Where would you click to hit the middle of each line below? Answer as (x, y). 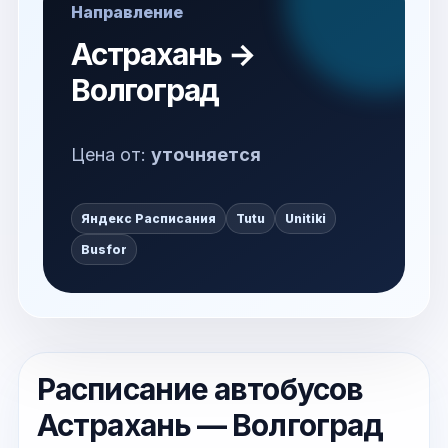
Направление (127, 12)
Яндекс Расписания (148, 218)
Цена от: (111, 154)
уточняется (206, 154)
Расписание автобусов (200, 389)
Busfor (104, 249)
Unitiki (305, 218)
